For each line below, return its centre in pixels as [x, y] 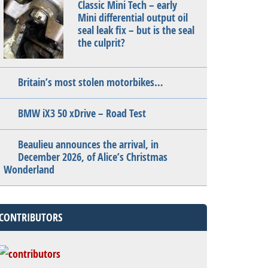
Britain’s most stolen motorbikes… [91, 82]
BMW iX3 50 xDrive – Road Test [82, 113]
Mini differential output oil [133, 18]
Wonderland [29, 170]
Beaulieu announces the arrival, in [88, 144]
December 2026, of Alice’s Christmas [93, 157]
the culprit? [101, 43]
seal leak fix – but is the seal [136, 30]
